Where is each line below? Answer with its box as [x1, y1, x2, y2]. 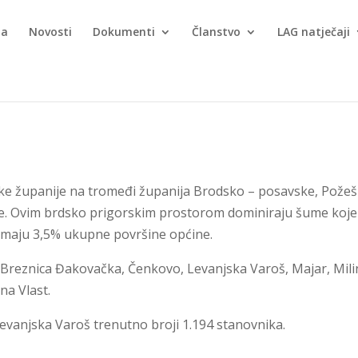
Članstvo [192, 24, 241, 39]
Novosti [29, 24, 73, 39]
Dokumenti [93, 24, 156, 39]
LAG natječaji [277, 24, 351, 39]
